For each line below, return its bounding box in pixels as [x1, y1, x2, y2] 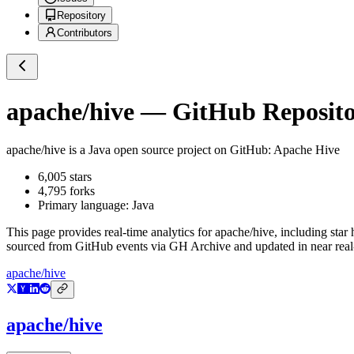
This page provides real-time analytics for [6, 225, 215, 239]
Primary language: [38, 198, 132, 213]
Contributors [57, 27, 112, 40]
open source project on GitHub [111, 143, 268, 157]
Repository [57, 9, 106, 22]
